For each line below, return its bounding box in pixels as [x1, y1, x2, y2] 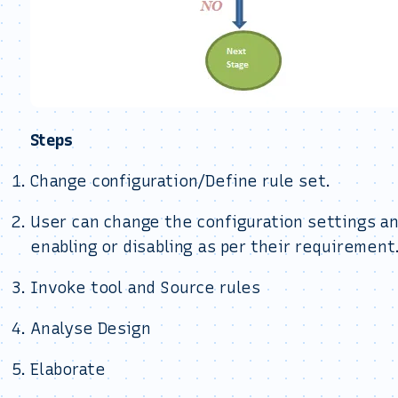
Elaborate [30, 360, 106, 379]
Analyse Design [30, 319, 151, 338]
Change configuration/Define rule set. [30, 171, 330, 191]
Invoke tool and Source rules [30, 278, 260, 298]
